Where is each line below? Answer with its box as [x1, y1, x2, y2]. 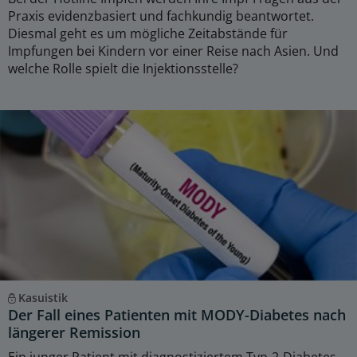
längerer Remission [8, 322, 140, 342]
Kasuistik [18, 289, 68, 305]
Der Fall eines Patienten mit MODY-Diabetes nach [8, 304, 346, 324]
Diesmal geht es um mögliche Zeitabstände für [8, 24, 288, 42]
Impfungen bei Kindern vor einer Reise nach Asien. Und [8, 41, 339, 60]
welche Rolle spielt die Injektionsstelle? [8, 59, 238, 77]
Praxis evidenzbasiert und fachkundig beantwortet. [8, 6, 314, 25]
